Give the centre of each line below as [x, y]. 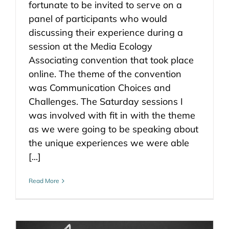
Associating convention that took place [111, 60]
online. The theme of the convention [105, 74]
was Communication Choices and [100, 88]
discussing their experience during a [106, 32]
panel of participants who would [98, 19]
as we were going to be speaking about [113, 129]
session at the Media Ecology [90, 46]
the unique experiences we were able [109, 143]
